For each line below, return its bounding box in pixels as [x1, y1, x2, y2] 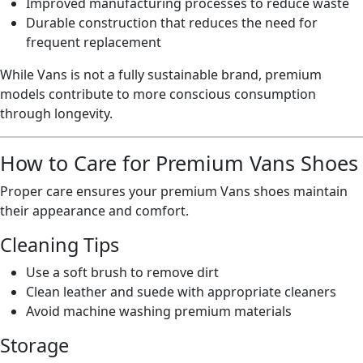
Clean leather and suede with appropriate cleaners [26, 283, 336, 301]
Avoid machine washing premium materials [26, 302, 292, 320]
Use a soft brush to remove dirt [26, 263, 219, 281]
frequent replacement [26, 33, 161, 51]
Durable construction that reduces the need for [26, 14, 318, 32]
